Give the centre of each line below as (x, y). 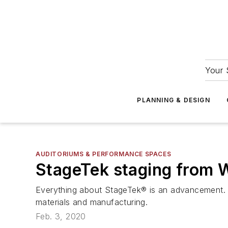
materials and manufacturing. (92, 202)
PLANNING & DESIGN (174, 100)
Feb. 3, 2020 (61, 217)
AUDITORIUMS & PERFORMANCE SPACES (104, 154)
